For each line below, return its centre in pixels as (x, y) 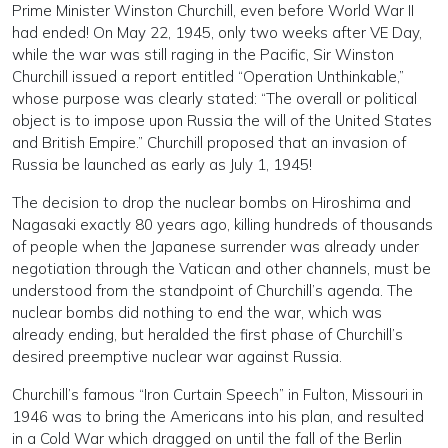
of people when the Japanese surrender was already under (215, 246)
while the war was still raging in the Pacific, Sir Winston (203, 54)
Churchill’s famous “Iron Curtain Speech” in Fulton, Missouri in (217, 394)
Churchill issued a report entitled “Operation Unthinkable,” (208, 76)
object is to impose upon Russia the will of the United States (222, 120)
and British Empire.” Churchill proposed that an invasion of (209, 142)
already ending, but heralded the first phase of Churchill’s (207, 334)
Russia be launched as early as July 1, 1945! (162, 164)
